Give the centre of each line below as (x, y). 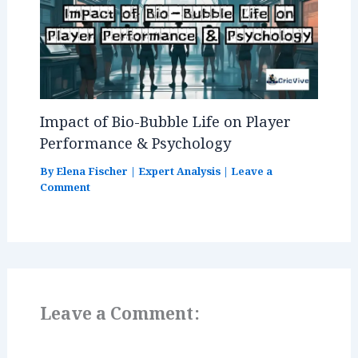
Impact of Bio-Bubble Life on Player (165, 123)
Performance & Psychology (135, 145)
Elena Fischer (93, 172)
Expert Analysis (179, 172)
